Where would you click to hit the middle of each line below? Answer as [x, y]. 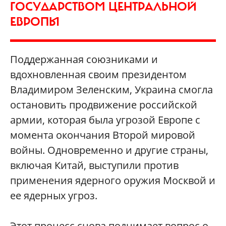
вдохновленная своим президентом [98, 74]
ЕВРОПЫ [35, 22]
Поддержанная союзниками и [84, 59]
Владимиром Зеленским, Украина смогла [111, 90]
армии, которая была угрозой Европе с [105, 120]
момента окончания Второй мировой [103, 135]
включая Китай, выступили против [94, 165]
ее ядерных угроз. [54, 195]
